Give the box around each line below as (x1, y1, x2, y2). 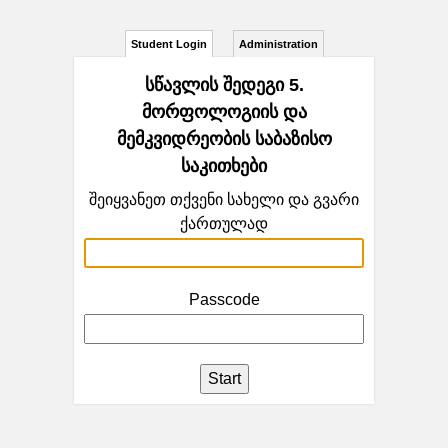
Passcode (188, 291, 260, 308)
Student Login (130, 38, 207, 50)
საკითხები (181, 156, 267, 176)
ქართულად (180, 215, 268, 232)
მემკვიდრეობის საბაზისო (116, 129, 332, 149)
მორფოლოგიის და (141, 102, 307, 122)
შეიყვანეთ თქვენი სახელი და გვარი (89, 191, 359, 208)
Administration (238, 38, 318, 50)
